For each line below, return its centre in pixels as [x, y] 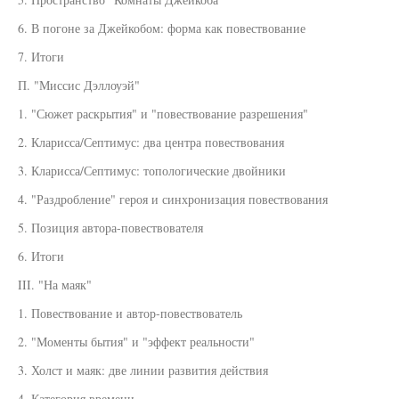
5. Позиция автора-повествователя [110, 228]
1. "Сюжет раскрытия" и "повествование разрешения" [163, 114]
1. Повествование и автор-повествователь [130, 313]
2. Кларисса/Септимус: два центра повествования [151, 142]
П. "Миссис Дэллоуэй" [79, 85]
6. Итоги [41, 256]
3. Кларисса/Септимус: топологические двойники [152, 171]
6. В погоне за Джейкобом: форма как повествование [162, 28]
